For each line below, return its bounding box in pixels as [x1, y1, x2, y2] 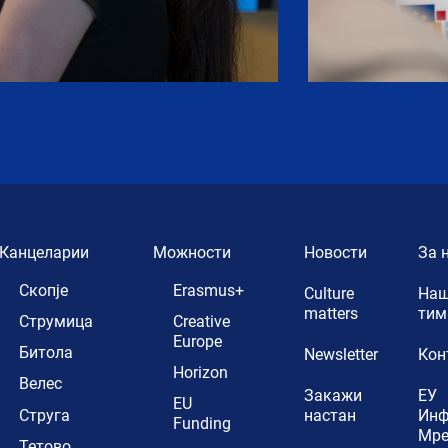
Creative [173, 312, 231, 332]
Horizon [173, 363, 229, 383]
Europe [173, 332, 223, 352]
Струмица [19, 312, 94, 332]
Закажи [304, 386, 363, 406]
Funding [173, 414, 232, 434]
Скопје [19, 280, 69, 300]
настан [304, 406, 357, 426]
